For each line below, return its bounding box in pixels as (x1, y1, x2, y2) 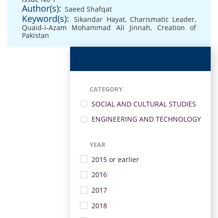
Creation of (157, 23, 197, 32)
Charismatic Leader (129, 15, 195, 24)
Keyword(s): (22, 13, 69, 24)
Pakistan (22, 31, 49, 40)
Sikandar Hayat (74, 15, 125, 24)
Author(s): (22, 2, 61, 14)
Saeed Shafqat (65, 4, 112, 14)
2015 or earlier (91, 154, 139, 164)
